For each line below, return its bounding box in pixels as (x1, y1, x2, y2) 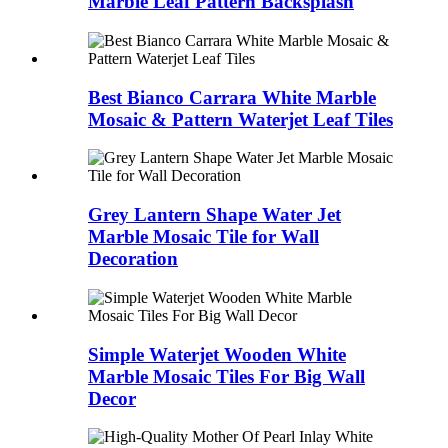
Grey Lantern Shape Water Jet (88, 204, 341, 226)
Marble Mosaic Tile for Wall (88, 226, 319, 248)
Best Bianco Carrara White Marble (88, 86, 376, 108)
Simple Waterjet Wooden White (88, 343, 346, 365)
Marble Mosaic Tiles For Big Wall (88, 365, 365, 387)
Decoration (88, 248, 178, 270)
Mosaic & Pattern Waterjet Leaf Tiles (88, 108, 393, 130)
